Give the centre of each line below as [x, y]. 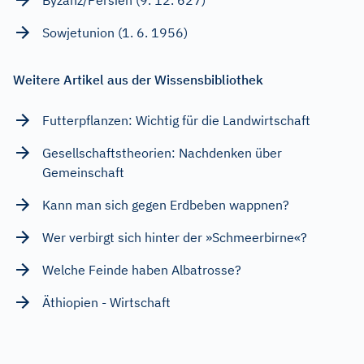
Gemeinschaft [83, 172]
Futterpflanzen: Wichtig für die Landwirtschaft [176, 120]
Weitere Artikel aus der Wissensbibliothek [138, 79]
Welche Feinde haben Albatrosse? [142, 269]
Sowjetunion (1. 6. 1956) [115, 32]
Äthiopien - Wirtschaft [106, 302]
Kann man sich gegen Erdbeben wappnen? [166, 204]
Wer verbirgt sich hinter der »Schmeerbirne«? [175, 237]
